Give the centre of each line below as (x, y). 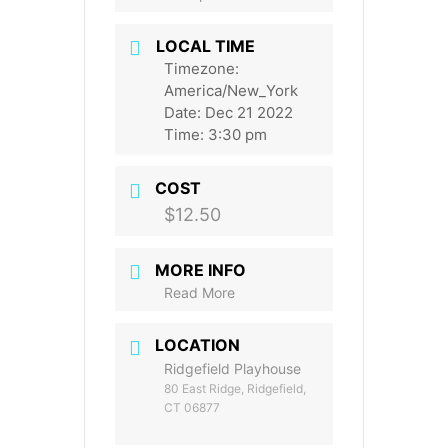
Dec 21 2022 (249, 113)
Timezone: (201, 69)
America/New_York (231, 91)
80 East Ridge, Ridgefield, (235, 388)
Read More (199, 293)
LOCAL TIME (205, 45)
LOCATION (197, 345)
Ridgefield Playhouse (232, 368)
